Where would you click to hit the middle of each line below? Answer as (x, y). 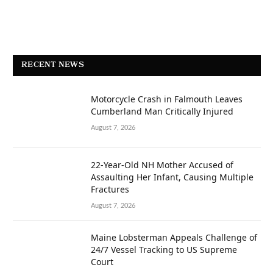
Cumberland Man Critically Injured (162, 111)
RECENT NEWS (53, 66)
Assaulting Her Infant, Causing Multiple (172, 177)
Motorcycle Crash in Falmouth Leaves (167, 99)
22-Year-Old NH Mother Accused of (162, 165)
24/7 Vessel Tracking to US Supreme (164, 250)
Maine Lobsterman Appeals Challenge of (174, 237)
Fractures (110, 189)
